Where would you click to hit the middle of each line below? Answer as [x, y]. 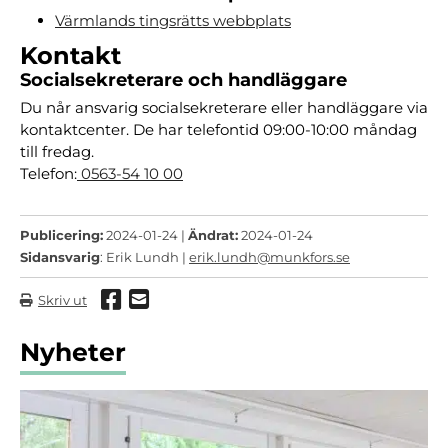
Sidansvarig [60, 257]
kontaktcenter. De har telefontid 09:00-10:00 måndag [218, 129]
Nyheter [73, 352]
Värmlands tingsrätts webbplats [173, 20]
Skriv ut [62, 300]
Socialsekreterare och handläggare [183, 80]
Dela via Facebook [225, 304]
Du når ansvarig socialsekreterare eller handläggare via [224, 107]
